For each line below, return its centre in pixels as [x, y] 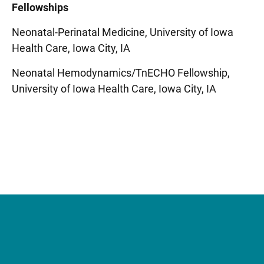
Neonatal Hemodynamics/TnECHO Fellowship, [121, 73]
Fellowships [40, 7]
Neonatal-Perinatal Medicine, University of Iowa [123, 32]
